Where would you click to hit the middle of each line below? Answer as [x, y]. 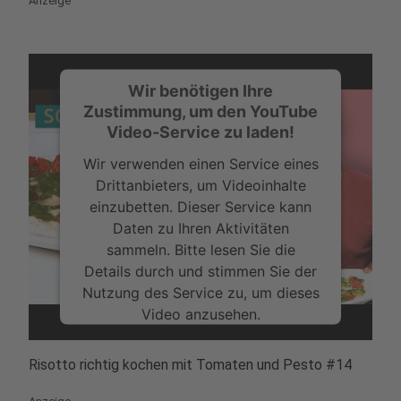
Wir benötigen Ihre [200, 90]
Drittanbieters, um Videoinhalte [200, 185]
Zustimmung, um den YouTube [200, 111]
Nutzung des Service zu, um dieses [200, 292]
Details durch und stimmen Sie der [200, 271]
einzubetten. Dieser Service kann [200, 206]
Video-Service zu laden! [200, 132]
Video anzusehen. [200, 314]
